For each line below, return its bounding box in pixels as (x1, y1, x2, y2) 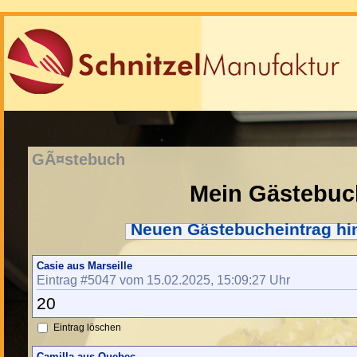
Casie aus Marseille (37, 260, 132, 273)
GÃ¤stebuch (32, 151, 125, 168)
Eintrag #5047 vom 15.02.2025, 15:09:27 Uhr (37, 273, 290, 288)
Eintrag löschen (53, 322, 121, 334)
